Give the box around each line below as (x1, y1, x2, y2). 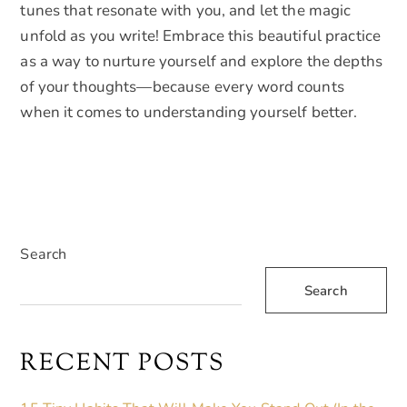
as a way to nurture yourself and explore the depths (20, 51, 382, 73)
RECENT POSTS (20, 347, 226, 382)
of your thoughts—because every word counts (20, 76, 344, 98)
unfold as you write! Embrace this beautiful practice (20, 25, 382, 47)
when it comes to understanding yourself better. (20, 102, 358, 124)
